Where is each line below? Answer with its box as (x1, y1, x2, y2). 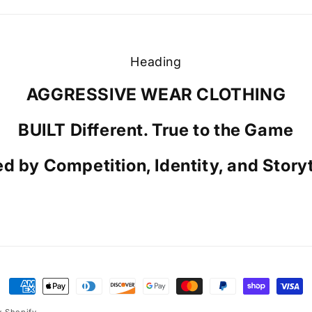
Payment (8, 280, 57, 295)
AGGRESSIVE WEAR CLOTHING (26, 84, 286, 105)
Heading (130, 54, 182, 70)
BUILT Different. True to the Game (18, 120, 294, 141)
